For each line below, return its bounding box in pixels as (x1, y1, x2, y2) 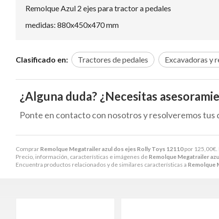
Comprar (16, 145, 40, 153)
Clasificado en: (16, 54, 68, 64)
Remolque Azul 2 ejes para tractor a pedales (25, 3, 171, 13)
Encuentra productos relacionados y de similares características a (16, 160, 188, 168)
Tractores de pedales (78, 54, 148, 64)
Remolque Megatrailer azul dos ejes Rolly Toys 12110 (40, 145, 183, 153)
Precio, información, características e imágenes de (16, 153, 149, 160)
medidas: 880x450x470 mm (25, 20, 119, 29)
